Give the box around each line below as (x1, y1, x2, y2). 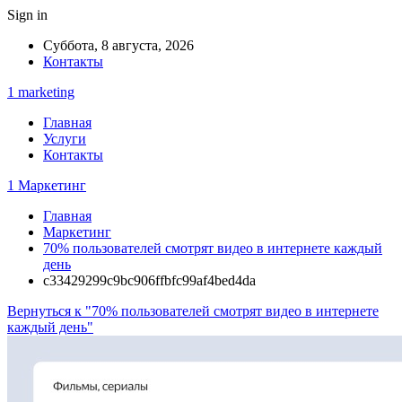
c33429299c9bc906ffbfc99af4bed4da (43, 273, 256, 288)
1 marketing (7, 84, 74, 100)
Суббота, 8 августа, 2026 (43, 38, 194, 53)
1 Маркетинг (7, 178, 86, 193)
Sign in (7, 7, 48, 22)
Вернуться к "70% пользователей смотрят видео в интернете (7, 303, 379, 319)
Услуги (43, 131, 86, 146)
